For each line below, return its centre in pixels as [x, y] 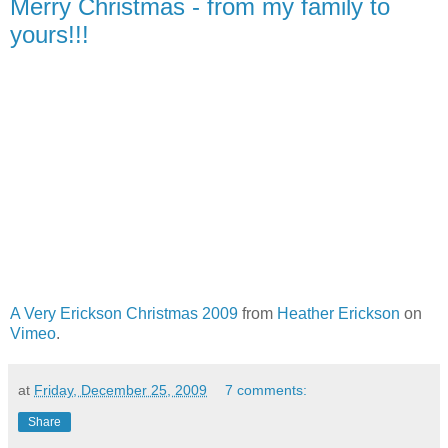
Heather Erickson [338, 313]
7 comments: [266, 389]
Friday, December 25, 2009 [120, 389]
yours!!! [49, 35]
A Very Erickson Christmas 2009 [124, 313]
